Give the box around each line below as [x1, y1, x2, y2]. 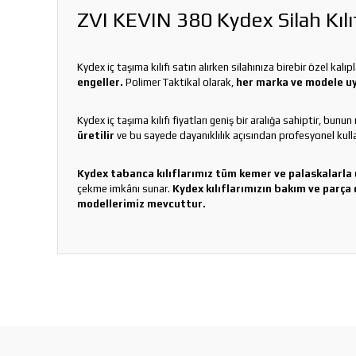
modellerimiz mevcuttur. [77, 198, 206, 210]
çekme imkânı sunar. [77, 183, 172, 195]
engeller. [77, 76, 123, 88]
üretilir [77, 130, 114, 141]
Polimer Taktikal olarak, [123, 76, 236, 88]
